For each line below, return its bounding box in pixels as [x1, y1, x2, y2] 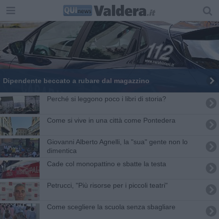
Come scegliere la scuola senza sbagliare [46, 202, 175, 211]
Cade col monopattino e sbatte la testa [46, 159, 166, 168]
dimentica [46, 146, 77, 154]
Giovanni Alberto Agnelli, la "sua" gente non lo [46, 137, 188, 146]
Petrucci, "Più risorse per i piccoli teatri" [46, 181, 168, 189]
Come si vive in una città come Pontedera [46, 116, 175, 124]
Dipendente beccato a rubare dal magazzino [2, 76, 150, 85]
